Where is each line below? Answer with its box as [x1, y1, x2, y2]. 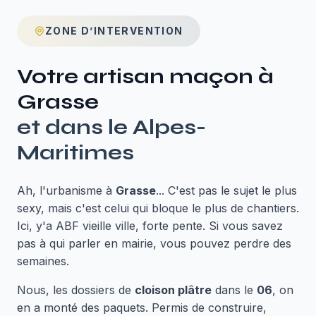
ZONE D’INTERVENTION [45, 25, 183, 37]
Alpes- [133, 114, 206, 140]
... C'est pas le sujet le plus [156, 183, 297, 197]
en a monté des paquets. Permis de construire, [17, 300, 267, 315]
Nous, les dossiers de [17, 283, 135, 297]
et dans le [17, 114, 133, 140]
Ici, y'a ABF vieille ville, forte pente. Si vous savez [17, 219, 283, 233]
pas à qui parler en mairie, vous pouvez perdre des [17, 236, 291, 250]
